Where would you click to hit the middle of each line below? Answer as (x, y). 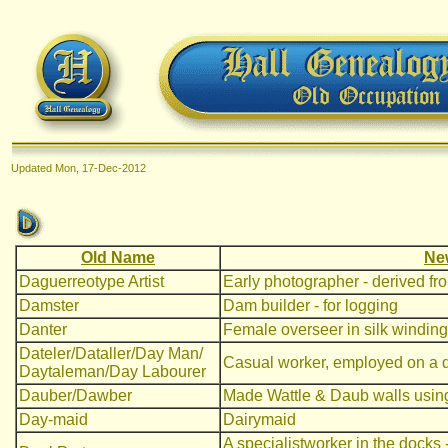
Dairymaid (259, 419)
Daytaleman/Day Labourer (112, 371)
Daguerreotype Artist (91, 281)
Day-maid (53, 419)
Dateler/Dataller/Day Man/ (111, 353)
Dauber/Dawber (75, 395)
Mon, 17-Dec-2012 (100, 168)
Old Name (118, 257)
